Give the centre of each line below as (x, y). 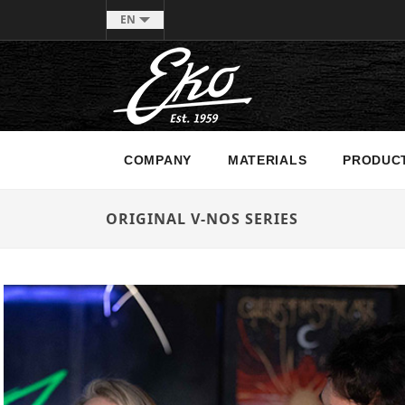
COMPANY (158, 160)
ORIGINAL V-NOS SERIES (202, 219)
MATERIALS (267, 160)
